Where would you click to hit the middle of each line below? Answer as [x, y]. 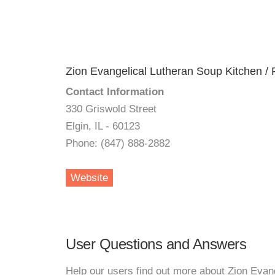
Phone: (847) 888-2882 [118, 143]
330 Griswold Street [111, 109]
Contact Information [115, 92]
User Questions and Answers [156, 244]
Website [89, 178]
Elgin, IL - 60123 [103, 126]
